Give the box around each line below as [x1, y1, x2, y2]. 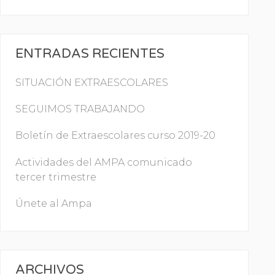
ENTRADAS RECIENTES [15, 46, 165, 62]
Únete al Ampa [15, 197, 92, 209]
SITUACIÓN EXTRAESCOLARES [15, 77, 168, 89]
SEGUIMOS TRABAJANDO [15, 103, 145, 115]
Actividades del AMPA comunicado [15, 156, 192, 168]
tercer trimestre [15, 171, 96, 183]
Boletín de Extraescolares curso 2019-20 [15, 130, 215, 142]
